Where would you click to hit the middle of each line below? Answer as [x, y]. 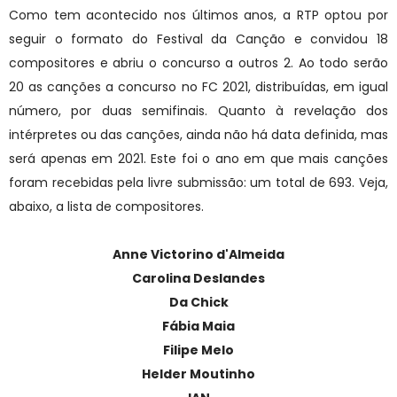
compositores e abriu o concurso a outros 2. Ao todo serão [198, 63]
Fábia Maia [198, 327]
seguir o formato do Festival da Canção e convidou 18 [198, 39]
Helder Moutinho [198, 374]
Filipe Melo [198, 350]
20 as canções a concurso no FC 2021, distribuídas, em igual [198, 87]
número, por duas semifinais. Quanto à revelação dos [198, 111]
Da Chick [198, 303]
